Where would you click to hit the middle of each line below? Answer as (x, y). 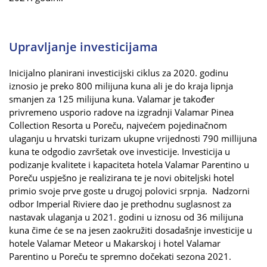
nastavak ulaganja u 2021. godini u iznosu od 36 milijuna (126, 217)
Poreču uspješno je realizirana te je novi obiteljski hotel (122, 177)
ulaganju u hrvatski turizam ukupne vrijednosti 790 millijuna (133, 138)
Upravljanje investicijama (83, 46)
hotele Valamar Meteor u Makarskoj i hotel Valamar (115, 243)
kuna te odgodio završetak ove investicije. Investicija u (119, 151)
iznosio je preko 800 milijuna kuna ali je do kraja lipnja (121, 86)
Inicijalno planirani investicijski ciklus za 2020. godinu (119, 72)
